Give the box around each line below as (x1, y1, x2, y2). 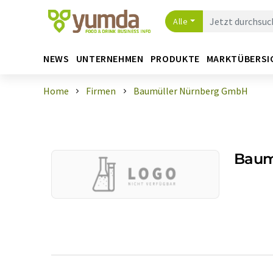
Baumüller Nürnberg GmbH (133, 85, 248, 97)
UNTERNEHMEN (76, 52, 144, 65)
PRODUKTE (150, 52, 200, 65)
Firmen (86, 85, 116, 97)
